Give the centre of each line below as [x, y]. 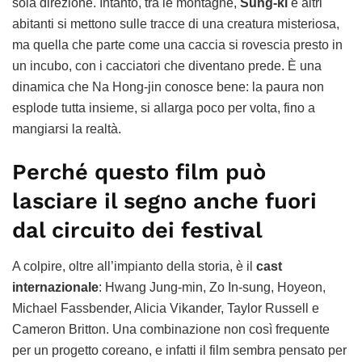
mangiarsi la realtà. [67, 128]
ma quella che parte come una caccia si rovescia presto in [177, 44]
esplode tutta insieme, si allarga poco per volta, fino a [164, 107]
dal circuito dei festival [137, 231]
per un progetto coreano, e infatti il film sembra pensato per [179, 350]
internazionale [55, 287]
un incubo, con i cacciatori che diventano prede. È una [167, 65]
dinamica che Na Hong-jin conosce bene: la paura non [168, 86]
